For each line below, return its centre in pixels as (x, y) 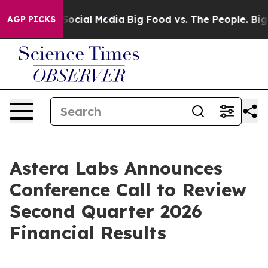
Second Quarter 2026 (106, 211)
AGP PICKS (31, 19)
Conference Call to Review (128, 190)
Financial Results (88, 233)
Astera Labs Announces (116, 168)
